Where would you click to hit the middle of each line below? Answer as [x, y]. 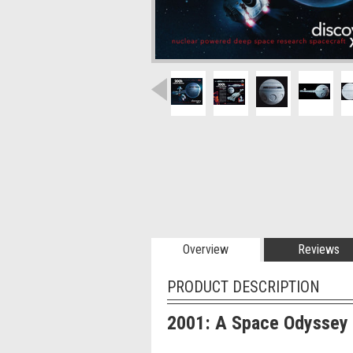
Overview [206, 249]
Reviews [318, 249]
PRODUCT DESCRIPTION [243, 287]
